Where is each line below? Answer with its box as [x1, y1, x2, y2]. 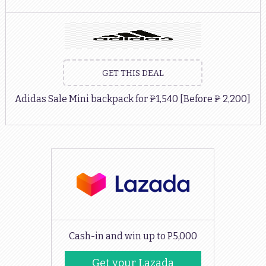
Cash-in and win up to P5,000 [68, 230, 197, 242]
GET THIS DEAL [102, 68, 164, 78]
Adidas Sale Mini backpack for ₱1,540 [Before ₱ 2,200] [14, 93, 251, 104]
